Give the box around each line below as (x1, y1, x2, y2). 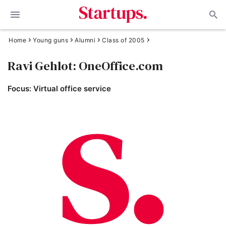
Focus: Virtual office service (8, 84, 111, 93)
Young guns (33, 36, 68, 44)
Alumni (75, 36, 95, 44)
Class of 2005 (102, 36, 145, 44)
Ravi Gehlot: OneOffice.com (8, 57, 163, 74)
